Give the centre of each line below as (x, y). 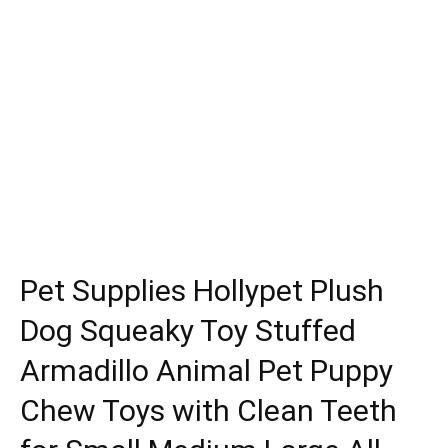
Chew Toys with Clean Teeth (208, 410)
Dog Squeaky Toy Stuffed (188, 330)
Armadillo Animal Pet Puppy (206, 370)
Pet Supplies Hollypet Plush (202, 290)
